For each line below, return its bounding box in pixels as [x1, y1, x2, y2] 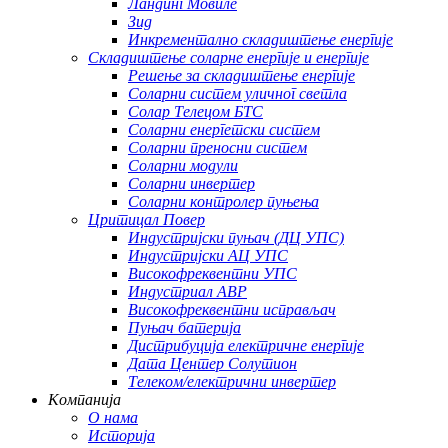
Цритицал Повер [88, 211, 205, 228]
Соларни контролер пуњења [128, 193, 319, 210]
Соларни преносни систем [128, 139, 307, 156]
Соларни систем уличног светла [128, 85, 347, 102]
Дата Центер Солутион [128, 355, 297, 372]
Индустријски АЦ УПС [128, 247, 288, 264]
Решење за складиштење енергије [128, 67, 355, 84]
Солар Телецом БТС [128, 103, 263, 120]
